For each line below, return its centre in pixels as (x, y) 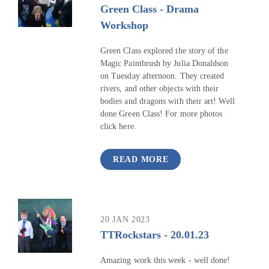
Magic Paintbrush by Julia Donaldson (165, 64)
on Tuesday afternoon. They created (162, 76)
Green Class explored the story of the (164, 51)
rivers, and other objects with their (160, 89)
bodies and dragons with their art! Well (168, 101)
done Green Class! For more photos (162, 114)
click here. (118, 127)
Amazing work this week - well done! (165, 261)
